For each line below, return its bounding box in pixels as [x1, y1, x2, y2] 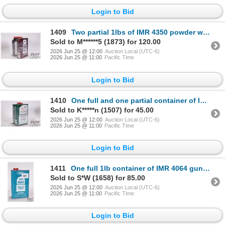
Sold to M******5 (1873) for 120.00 [50, 38, 161, 46]
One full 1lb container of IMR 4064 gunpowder [71, 164, 203, 173]
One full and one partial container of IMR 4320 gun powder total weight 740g [71, 96, 200, 104]
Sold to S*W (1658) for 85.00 [50, 174, 145, 182]
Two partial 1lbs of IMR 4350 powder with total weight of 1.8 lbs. [71, 28, 203, 37]
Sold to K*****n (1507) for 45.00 [50, 105, 154, 114]
